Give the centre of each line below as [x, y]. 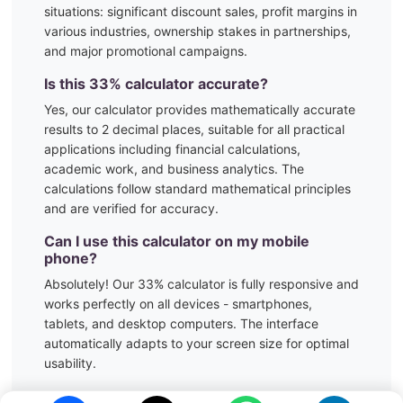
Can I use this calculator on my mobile [177, 241]
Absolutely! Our [91, 284]
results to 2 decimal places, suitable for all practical [194, 129]
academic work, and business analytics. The [174, 169]
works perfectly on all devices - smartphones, [178, 304]
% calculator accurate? [188, 84]
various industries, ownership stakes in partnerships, [197, 31]
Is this [67, 84]
